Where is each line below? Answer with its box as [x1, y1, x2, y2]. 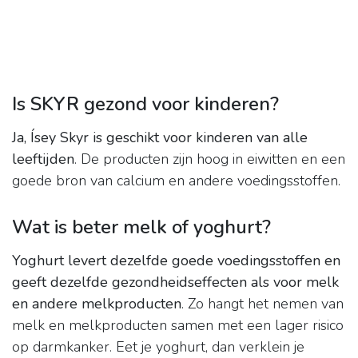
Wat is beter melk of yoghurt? [12, 214, 271, 241]
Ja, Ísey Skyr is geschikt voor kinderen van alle [12, 128, 308, 148]
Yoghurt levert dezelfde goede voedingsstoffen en [12, 251, 340, 271]
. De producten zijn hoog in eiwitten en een [74, 149, 345, 169]
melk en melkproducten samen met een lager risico [12, 316, 344, 336]
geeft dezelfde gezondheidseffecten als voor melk [12, 272, 339, 292]
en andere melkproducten [12, 294, 181, 314]
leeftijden [12, 149, 74, 169]
